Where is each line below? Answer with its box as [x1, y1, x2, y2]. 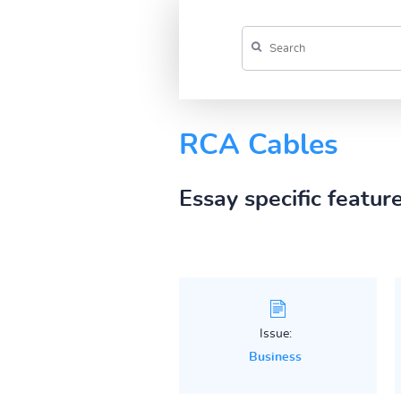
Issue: [259, 327, 292, 340]
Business [249, 350, 303, 363]
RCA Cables [178, 130, 338, 159]
